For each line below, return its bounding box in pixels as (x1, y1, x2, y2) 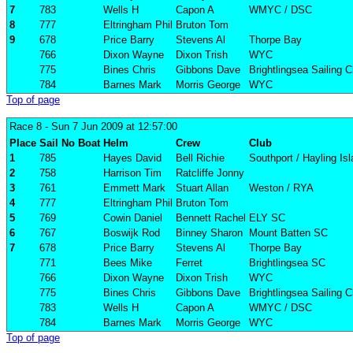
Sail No (39, 137, 75, 150)
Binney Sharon (176, 227, 243, 240)
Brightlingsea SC (249, 257, 325, 269)
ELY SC (249, 212, 285, 225)
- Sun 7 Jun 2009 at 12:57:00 (42, 121, 177, 133)
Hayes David (103, 152, 162, 165)
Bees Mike (103, 257, 152, 269)
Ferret (176, 257, 203, 269)
